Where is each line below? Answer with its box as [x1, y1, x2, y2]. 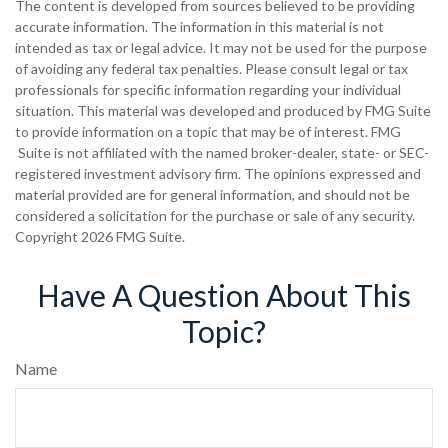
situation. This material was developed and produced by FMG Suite [15, 102, 431, 120]
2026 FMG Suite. [81, 228, 185, 246]
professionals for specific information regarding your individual [15, 81, 401, 99]
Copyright [15, 228, 81, 246]
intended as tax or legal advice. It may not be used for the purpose [15, 39, 427, 57]
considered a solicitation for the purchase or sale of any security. [15, 207, 415, 225]
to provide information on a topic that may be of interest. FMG [15, 123, 401, 141]
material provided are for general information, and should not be [15, 186, 410, 204]
